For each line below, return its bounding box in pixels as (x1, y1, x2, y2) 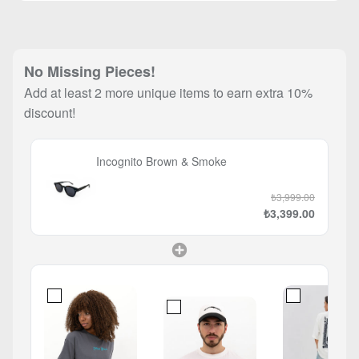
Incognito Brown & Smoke (95, 153, 227, 170)
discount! (24, 103, 75, 123)
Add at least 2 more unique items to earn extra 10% (24, 83, 313, 103)
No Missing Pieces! (24, 61, 155, 83)
